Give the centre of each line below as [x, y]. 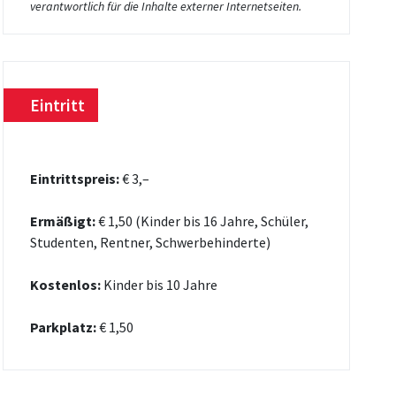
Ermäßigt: [62, 221]
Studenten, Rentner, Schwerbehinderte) [150, 242]
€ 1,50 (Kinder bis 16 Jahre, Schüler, [202, 221]
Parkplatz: [63, 327]
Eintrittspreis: [76, 178]
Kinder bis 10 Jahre [159, 284]
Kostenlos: [65, 284]
